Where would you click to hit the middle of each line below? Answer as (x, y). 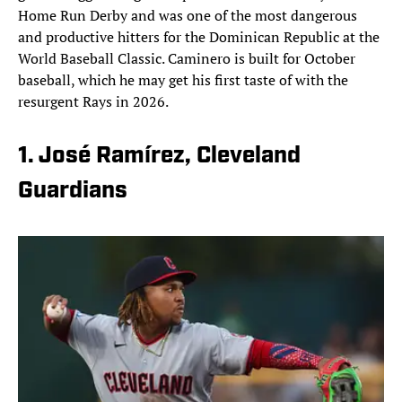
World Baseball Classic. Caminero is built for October (187, 58)
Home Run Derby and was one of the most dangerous (188, 15)
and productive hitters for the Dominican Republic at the (199, 36)
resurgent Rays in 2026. (95, 101)
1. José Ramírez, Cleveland (159, 156)
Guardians (73, 191)
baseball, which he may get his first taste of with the (183, 79)
